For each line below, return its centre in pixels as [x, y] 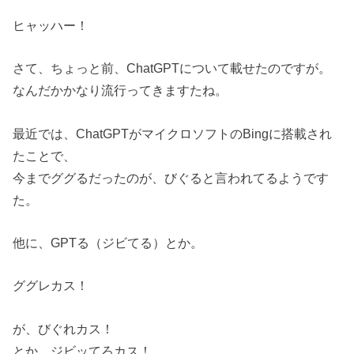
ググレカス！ [51, 286]
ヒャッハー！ [51, 25]
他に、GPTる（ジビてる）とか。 [108, 243]
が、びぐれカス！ [64, 328]
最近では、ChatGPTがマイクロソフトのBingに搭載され [173, 133]
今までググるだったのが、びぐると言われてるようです [171, 177]
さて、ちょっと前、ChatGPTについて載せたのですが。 [172, 68]
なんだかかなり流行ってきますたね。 [121, 90]
